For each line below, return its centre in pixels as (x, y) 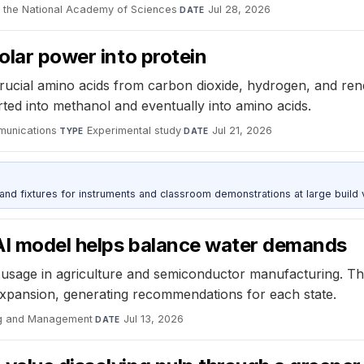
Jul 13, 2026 (154, 319)
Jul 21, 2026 (243, 130)
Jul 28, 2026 (240, 9)
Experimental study (134, 130)
